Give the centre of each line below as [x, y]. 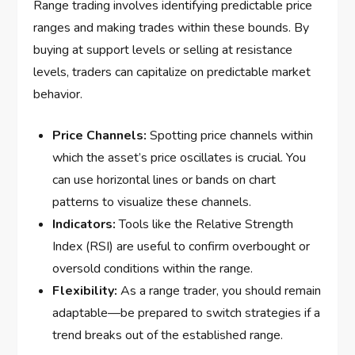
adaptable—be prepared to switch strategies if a [187, 313]
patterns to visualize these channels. [152, 202]
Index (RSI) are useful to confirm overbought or [181, 247]
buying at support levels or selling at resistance [163, 50]
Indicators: [84, 225]
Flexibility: [85, 291]
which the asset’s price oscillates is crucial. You [179, 158]
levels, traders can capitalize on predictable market [172, 73]
